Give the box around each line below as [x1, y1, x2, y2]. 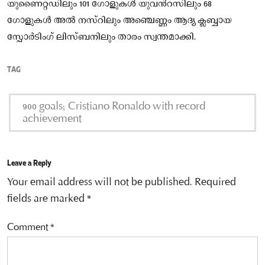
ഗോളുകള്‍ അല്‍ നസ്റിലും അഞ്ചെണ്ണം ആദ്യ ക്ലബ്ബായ [7, 14, 232, 27]
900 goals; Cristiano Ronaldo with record [22, 101, 205, 114]
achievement [22, 113, 82, 126]
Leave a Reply [7, 156, 51, 169]
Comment [7, 222, 50, 234]
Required [195, 176, 236, 189]
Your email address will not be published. [7, 176, 192, 189]
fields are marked [7, 193, 87, 205]
